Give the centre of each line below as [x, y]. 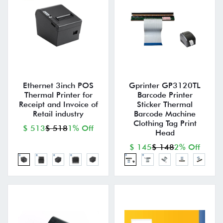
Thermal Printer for [58, 95]
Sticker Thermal [165, 105]
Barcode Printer [165, 95]
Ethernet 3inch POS [58, 86]
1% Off [81, 128]
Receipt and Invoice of [58, 105]
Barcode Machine [165, 114]
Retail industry [58, 114]
